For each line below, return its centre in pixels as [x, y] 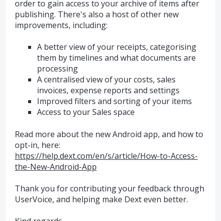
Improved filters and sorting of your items [114, 101]
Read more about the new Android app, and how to [109, 134]
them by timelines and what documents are [116, 58]
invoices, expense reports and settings [108, 91]
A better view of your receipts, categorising [116, 47]
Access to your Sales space [86, 112]
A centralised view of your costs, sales [106, 80]
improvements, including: [61, 25]
